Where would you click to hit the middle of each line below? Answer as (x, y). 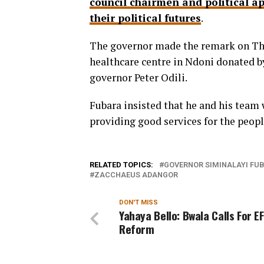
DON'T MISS (138, 203)
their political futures (145, 18)
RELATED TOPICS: (121, 165)
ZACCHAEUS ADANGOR (136, 175)
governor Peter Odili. (138, 78)
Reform (138, 229)
